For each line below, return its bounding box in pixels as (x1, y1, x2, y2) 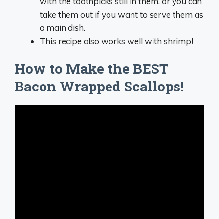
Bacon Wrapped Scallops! (15, 77, 184, 95)
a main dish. (40, 22, 85, 33)
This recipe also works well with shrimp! (40, 36, 193, 46)
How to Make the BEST (15, 59, 169, 78)
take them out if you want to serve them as (40, 9, 203, 20)
